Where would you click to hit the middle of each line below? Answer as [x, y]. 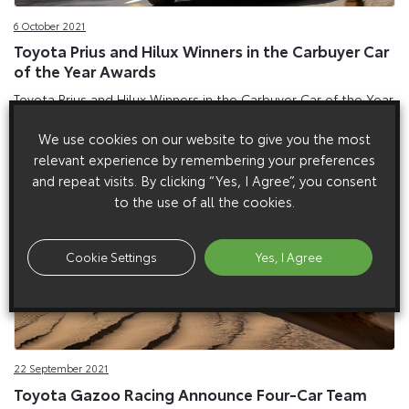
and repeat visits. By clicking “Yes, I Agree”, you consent [204, 180]
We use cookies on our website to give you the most [204, 138]
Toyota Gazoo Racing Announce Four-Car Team [190, 393]
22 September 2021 [61, 368]
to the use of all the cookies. [204, 201]
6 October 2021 [50, 25]
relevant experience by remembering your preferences [204, 159]
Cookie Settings [111, 256]
